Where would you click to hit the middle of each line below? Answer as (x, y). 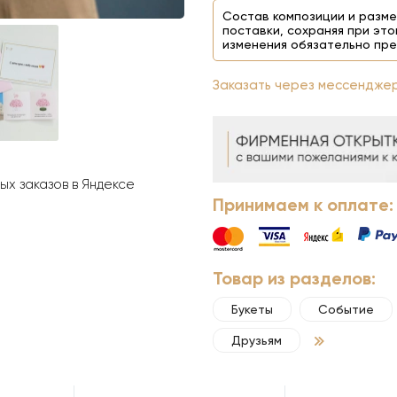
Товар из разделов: (294, 279)
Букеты (252, 310)
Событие (346, 310)
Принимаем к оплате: (303, 205)
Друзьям (257, 341)
